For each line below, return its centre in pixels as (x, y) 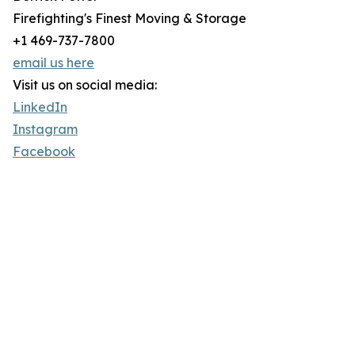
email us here (53, 63)
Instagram (45, 130)
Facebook (44, 152)
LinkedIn (40, 107)
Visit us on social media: (85, 85)
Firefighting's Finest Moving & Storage (130, 19)
